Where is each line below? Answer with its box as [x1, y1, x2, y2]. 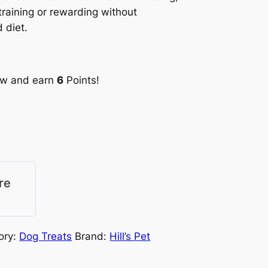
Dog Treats [19, 230, 72, 243]
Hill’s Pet [109, 230, 151, 243]
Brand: [75, 230, 110, 243]
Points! [63, 74, 100, 86]
